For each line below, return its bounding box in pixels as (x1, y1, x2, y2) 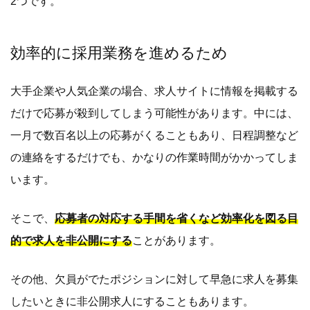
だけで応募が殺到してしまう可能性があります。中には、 (10, 107, 298, 119)
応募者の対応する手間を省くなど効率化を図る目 (55, 212, 298, 224)
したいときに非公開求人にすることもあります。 (10, 295, 254, 307)
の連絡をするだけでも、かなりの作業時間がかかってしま (10, 151, 298, 163)
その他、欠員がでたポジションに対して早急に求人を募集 (10, 273, 298, 285)
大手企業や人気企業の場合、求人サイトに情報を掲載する (10, 84, 298, 97)
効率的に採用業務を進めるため (10, 44, 228, 62)
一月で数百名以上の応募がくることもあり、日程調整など (10, 129, 298, 141)
